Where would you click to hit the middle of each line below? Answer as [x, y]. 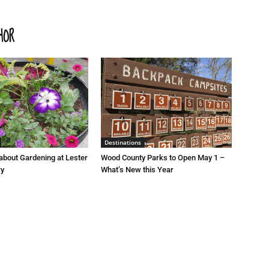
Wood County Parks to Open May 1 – [163, 158]
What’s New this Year [137, 170]
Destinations [123, 143]
